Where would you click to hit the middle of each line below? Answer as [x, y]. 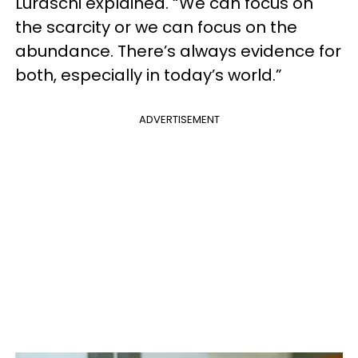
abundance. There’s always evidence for [178, 51]
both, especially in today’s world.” [149, 75]
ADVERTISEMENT [179, 119]
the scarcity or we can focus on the [156, 27]
